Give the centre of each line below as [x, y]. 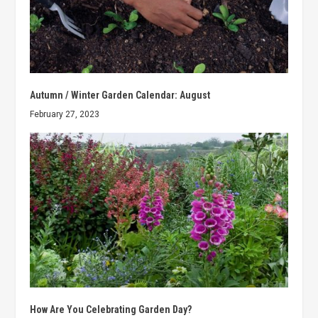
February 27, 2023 [65, 115]
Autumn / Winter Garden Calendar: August [120, 95]
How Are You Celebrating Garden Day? [111, 310]
